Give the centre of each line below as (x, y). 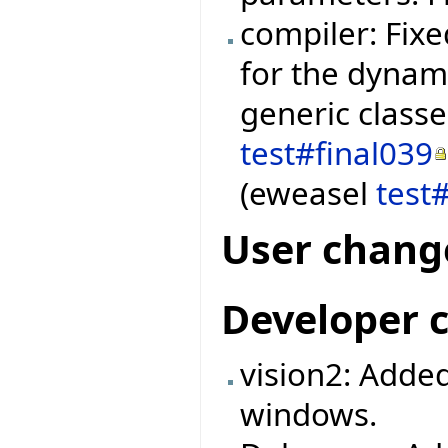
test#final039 (337, 153)
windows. (309, 413)
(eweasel (308, 193)
